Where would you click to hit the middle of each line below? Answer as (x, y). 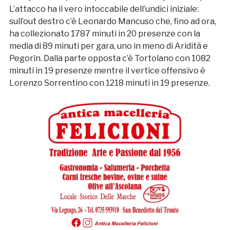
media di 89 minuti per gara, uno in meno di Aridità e (108, 46)
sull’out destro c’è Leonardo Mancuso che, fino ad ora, (112, 22)
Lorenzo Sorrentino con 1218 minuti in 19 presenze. (109, 83)
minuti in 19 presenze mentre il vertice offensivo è (107, 71)
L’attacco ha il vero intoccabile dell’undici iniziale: (104, 9)
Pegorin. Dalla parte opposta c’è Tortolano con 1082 (110, 59)
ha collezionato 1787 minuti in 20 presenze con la (104, 34)
